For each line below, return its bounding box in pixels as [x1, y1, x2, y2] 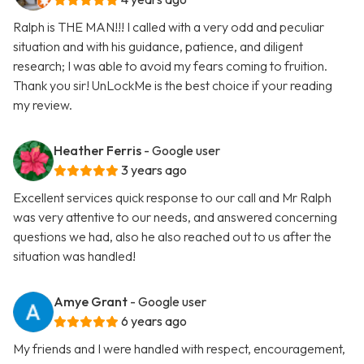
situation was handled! [13, 248, 136, 265]
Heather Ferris [54, 142, 141, 159]
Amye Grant [54, 293, 128, 310]
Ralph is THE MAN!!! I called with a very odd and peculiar [13, 19, 324, 36]
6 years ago [121, 313, 187, 330]
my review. [13, 97, 72, 114]
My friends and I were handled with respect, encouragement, [13, 340, 345, 357]
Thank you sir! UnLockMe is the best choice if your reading [13, 77, 332, 94]
